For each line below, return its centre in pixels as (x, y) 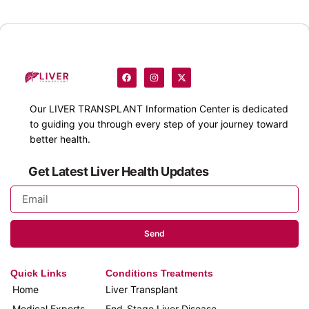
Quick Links (39, 273)
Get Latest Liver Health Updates (119, 171)
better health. (60, 139)
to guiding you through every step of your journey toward (159, 123)
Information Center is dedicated (216, 108)
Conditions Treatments (160, 273)
